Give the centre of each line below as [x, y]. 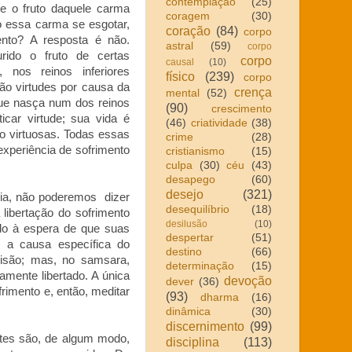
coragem [188, 16]
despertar [190, 237]
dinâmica [188, 311]
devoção [248, 280]
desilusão [187, 224]
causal [180, 62]
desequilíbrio [198, 209]
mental [183, 93]
